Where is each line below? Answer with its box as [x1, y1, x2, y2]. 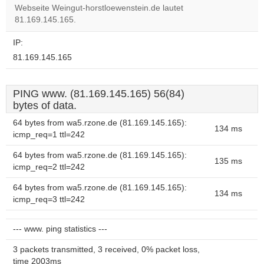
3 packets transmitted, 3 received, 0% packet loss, [13, 245, 200, 254]
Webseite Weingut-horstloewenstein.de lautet [15, 4, 183, 12]
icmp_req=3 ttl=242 [13, 195, 85, 204]
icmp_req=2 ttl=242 [13, 163, 85, 171]
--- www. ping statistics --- [13, 225, 107, 233]
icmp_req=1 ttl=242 [13, 130, 85, 139]
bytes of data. [13, 100, 77, 111]
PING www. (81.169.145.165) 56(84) [13, 88, 184, 100]
